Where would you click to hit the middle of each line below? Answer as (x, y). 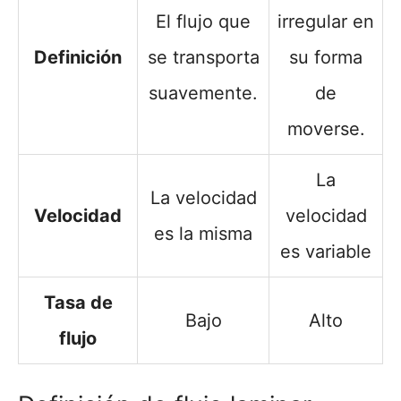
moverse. (326, 129)
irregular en (326, 22)
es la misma (203, 234)
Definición (78, 58)
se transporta (203, 58)
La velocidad (203, 198)
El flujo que (203, 22)
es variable (326, 252)
